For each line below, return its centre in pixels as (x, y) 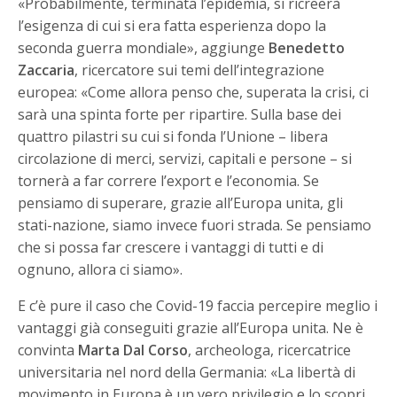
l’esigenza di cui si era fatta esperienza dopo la (172, 26)
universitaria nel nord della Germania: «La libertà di (187, 372)
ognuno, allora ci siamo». (101, 269)
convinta (48, 350)
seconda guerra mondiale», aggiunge (144, 48)
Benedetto (307, 48)
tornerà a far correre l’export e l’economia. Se (169, 181)
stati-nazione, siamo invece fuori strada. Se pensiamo (195, 225)
